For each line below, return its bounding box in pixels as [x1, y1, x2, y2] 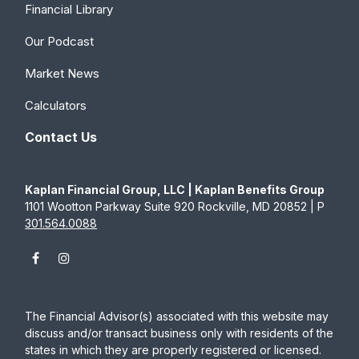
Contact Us [25, 128, 98, 145]
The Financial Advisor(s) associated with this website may [25, 309, 329, 323]
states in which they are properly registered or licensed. [25, 342, 322, 357]
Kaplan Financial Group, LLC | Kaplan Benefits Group [25, 182, 325, 196]
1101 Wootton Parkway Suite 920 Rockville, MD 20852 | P [25, 199, 325, 213]
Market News [25, 65, 100, 81]
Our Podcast [25, 33, 95, 49]
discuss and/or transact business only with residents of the [25, 325, 334, 340]
